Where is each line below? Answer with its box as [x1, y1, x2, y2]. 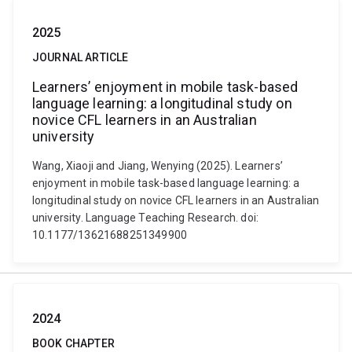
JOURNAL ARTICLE [32, 51, 129, 64]
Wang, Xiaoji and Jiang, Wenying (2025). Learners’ [32, 159, 283, 172]
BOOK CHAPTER [32, 337, 115, 350]
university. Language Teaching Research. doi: [32, 211, 259, 224]
